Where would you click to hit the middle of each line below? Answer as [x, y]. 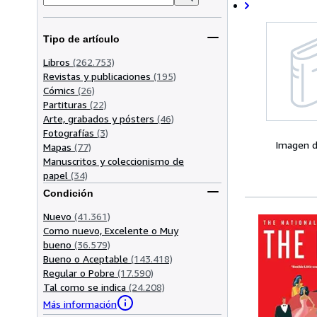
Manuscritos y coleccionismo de [114, 161]
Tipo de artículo [81, 39]
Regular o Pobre [79, 272]
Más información [80, 304]
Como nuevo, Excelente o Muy [111, 230]
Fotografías [69, 132]
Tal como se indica [85, 287]
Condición [68, 194]
